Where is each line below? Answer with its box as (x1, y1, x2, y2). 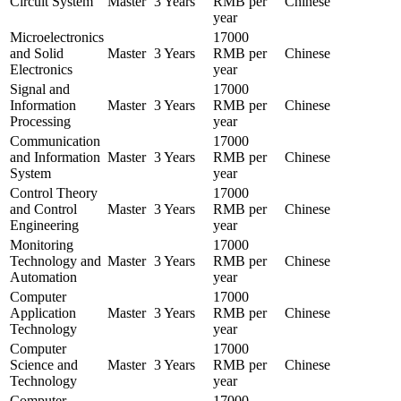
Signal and (10, 81, 70, 98)
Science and (10, 357, 78, 373)
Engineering (10, 218, 79, 234)
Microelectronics (10, 30, 104, 46)
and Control (10, 201, 77, 218)
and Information (10, 149, 100, 166)
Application (10, 305, 76, 321)
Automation (10, 269, 77, 286)
